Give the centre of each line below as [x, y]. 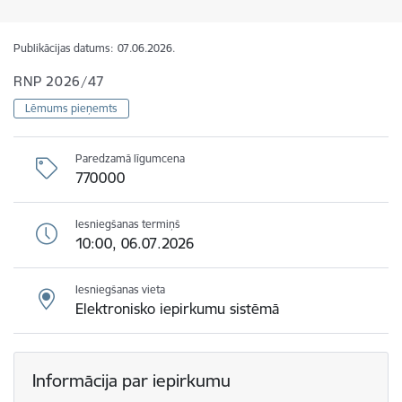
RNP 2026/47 [59, 81]
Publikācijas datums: [63, 48]
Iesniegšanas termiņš [128, 224]
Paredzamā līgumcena [130, 158]
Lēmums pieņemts [71, 108]
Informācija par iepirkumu [131, 380]
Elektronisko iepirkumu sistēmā [177, 309]
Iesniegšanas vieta [120, 289]
